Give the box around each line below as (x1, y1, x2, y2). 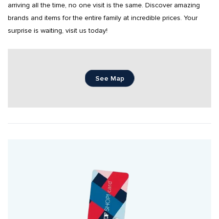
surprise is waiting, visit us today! (8, 27, 108, 35)
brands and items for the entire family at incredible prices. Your (8, 15, 197, 22)
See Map (95, 74, 124, 83)
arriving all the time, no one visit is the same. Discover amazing (8, 2, 200, 9)
